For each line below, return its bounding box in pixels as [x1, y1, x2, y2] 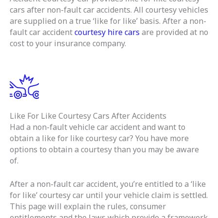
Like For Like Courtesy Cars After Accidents [10, 110, 166, 121]
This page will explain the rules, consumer [10, 201, 166, 212]
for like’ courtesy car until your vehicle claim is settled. [10, 190, 208, 201]
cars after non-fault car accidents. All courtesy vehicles [10, 4, 208, 16]
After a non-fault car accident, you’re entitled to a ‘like [10, 179, 206, 190]
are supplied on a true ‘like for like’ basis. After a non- [10, 16, 206, 27]
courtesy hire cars [74, 27, 140, 38]
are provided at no [140, 27, 208, 38]
